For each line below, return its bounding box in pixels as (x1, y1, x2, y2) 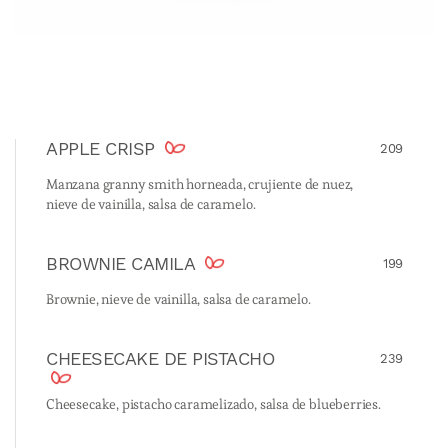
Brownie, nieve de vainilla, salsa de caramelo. (46, 290, 311, 309)
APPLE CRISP (46, 138, 161, 160)
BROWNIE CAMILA (46, 253, 200, 275)
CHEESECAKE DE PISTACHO (46, 348, 275, 370)
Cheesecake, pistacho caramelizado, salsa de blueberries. (46, 395, 381, 414)
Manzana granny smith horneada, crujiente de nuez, (46, 175, 354, 194)
